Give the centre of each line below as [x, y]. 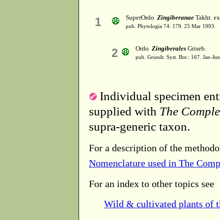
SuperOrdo [141, 18]
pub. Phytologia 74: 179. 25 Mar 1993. [171, 27]
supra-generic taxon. [139, 126]
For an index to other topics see [151, 183]
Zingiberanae [176, 18]
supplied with [124, 111]
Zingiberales [169, 49]
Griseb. [196, 49]
